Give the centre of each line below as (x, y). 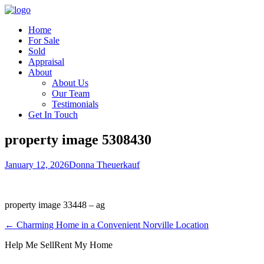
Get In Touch (53, 115)
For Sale (44, 40)
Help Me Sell (29, 245)
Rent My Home (83, 245)
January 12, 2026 (37, 164)
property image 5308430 (78, 139)
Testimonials (75, 104)
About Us (70, 83)
